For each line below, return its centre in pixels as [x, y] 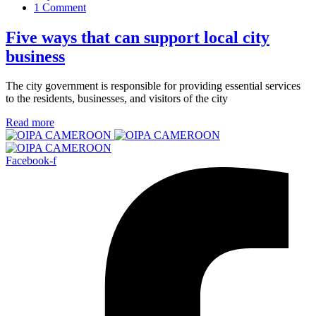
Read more [30, 123]
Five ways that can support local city [138, 37]
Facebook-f [31, 161]
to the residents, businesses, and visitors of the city [117, 99]
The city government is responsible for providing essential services [153, 86]
